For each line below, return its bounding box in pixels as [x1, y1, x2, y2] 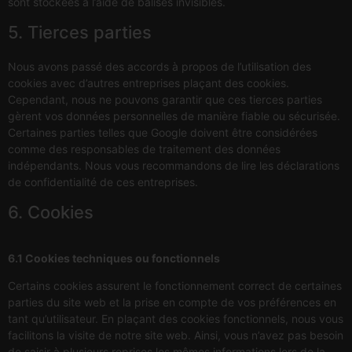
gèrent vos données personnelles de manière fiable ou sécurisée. [8, 108, 340, 123]
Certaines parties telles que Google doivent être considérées [8, 125, 317, 139]
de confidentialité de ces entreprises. [8, 174, 198, 189]
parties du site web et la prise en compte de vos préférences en [8, 295, 336, 310]
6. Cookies [8, 201, 93, 222]
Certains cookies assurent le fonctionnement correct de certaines [8, 279, 342, 293]
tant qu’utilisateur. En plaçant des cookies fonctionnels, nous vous [8, 312, 343, 326]
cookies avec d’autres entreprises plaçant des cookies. [8, 75, 289, 90]
